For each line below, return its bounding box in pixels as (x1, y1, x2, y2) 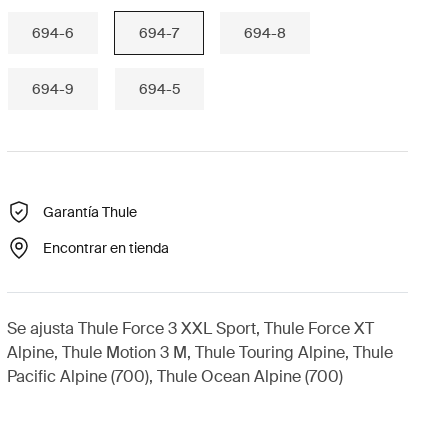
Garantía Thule (42, 202, 137, 221)
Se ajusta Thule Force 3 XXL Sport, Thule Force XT (6, 318, 374, 339)
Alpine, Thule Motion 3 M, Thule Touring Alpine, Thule (6, 342, 393, 363)
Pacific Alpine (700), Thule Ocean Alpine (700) (6, 366, 343, 387)
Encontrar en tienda (42, 238, 169, 257)
